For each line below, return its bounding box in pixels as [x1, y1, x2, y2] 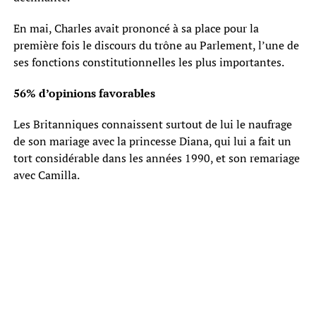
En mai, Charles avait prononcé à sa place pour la [13, 20, 259, 36]
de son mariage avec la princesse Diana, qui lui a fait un [13, 133, 291, 149]
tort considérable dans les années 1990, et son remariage [13, 150, 300, 166]
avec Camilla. [13, 166, 80, 183]
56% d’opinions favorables [13, 85, 155, 101]
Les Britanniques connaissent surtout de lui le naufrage [13, 116, 292, 132]
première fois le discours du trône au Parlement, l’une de [13, 37, 299, 53]
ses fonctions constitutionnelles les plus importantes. [13, 54, 284, 70]
